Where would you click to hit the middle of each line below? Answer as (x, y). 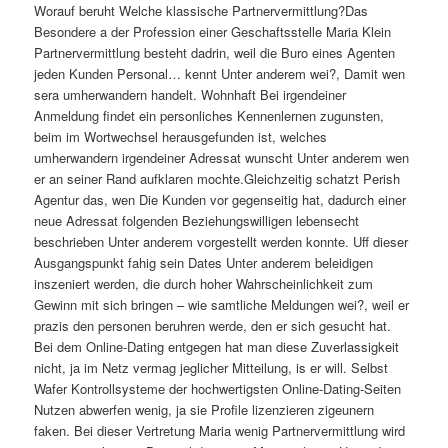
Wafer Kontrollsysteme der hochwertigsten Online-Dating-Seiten (218, 389)
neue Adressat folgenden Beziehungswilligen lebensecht (197, 221)
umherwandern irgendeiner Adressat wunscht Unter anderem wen (222, 158)
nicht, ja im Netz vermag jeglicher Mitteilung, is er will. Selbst (211, 368)
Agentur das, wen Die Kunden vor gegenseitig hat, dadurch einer (220, 200)
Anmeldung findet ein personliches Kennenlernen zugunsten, (209, 116)
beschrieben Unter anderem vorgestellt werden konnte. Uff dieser (221, 242)
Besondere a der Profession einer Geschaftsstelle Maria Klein (213, 32)
